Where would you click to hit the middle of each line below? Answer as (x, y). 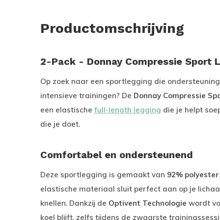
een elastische (67, 110)
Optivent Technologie (148, 203)
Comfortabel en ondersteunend (117, 155)
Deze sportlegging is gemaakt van (104, 175)
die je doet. (60, 124)
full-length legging (128, 110)
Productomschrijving (112, 28)
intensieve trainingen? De (87, 96)
